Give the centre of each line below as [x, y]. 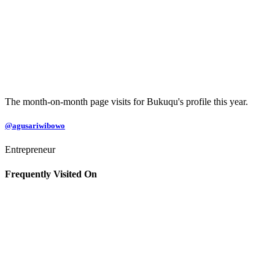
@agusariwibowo [35, 126]
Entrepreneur [30, 150]
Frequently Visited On [51, 174]
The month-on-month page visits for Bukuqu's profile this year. [126, 101]
